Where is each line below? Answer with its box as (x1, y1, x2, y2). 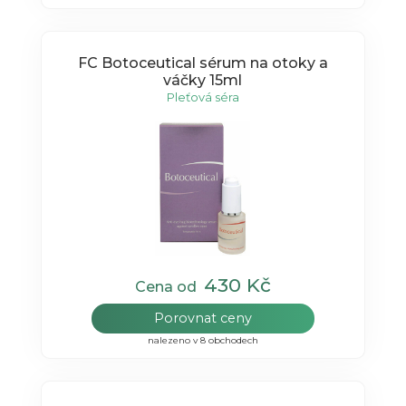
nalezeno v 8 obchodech (147, 334, 258, 347)
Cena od (134, 278, 204, 296)
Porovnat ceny (153, 310, 252, 327)
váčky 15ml (163, 71, 243, 89)
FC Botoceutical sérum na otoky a (77, 53, 328, 72)
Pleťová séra (166, 89, 239, 104)
